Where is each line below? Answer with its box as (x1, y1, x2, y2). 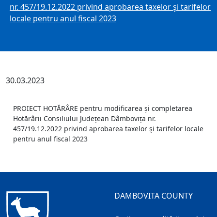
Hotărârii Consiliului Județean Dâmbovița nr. (13, 114, 156, 123)
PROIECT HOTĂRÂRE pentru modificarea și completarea (13, 104, 192, 113)
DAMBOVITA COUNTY (114, 190, 193, 201)
